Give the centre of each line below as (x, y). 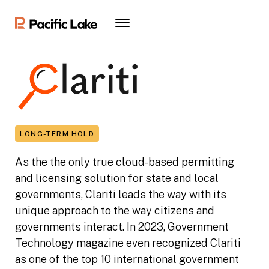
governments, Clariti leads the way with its (121, 194)
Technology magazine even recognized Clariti (128, 243)
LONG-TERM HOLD (57, 134)
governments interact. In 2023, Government (122, 226)
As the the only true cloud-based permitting (125, 162)
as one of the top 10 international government (127, 259)
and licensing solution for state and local (117, 178)
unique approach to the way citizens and (115, 210)
